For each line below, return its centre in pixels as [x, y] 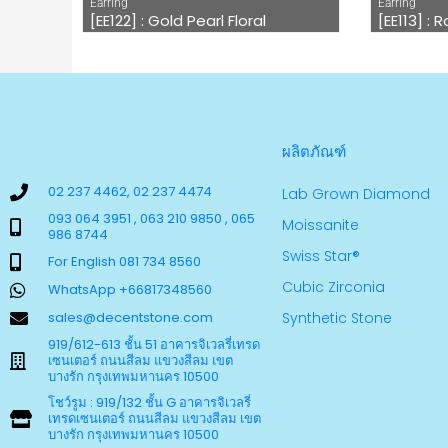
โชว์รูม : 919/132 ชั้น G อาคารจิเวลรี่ [149, 403]
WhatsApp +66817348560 [129, 290]
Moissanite [320, 225]
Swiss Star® [321, 256]
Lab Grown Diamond [356, 194]
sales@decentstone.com [130, 318]
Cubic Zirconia [333, 287]
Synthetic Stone [337, 318]
